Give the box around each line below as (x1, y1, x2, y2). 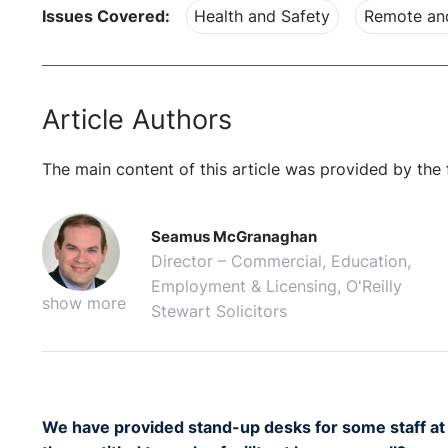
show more (42, 294, 126, 314)
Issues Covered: (42, 7, 170, 27)
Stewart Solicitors (151, 302, 288, 322)
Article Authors (42, 102, 232, 136)
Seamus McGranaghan (151, 227, 318, 247)
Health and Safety (194, 7, 331, 27)
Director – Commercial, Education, (151, 252, 412, 272)
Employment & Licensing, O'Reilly (151, 277, 403, 297)
